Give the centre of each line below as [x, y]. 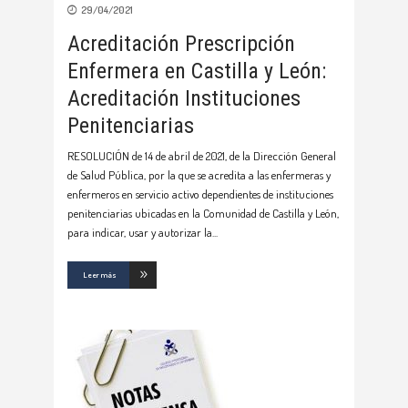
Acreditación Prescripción [181, 43]
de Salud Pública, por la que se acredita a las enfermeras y [199, 174]
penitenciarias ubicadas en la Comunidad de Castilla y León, [203, 213]
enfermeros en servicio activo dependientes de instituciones [200, 194]
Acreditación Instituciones [184, 98]
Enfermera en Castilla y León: [197, 71]
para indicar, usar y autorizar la [140, 232]
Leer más [100, 274]
